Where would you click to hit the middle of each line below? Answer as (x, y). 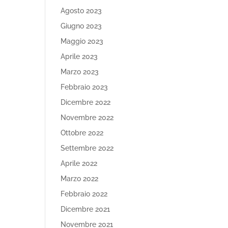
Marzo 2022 (80, 179)
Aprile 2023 (79, 56)
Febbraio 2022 (84, 194)
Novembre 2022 (87, 118)
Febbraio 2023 (84, 87)
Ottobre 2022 (82, 133)
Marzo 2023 (80, 72)
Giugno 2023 (81, 26)
